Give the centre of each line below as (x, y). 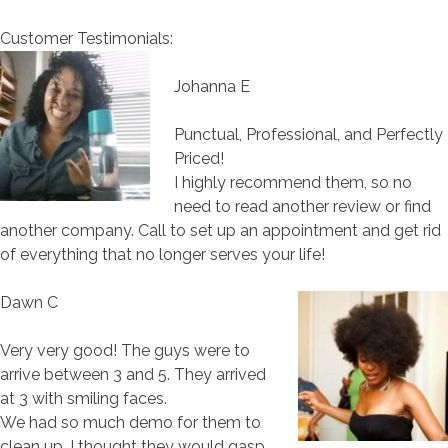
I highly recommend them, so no (293, 182)
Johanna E (212, 86)
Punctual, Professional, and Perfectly (308, 134)
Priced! (199, 158)
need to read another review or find (302, 206)
